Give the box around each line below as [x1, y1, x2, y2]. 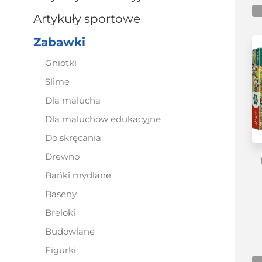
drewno [52, 151, 80, 162]
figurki [51, 244, 76, 256]
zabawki [41, 35, 85, 49]
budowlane [51, 226, 95, 237]
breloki [51, 207, 75, 218]
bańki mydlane [51, 170, 111, 181]
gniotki [52, 57, 77, 68]
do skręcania [52, 132, 101, 143]
